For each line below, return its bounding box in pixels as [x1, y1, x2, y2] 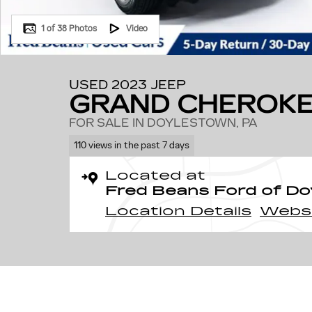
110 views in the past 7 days [73, 139, 189, 151]
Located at [105, 167, 205, 183]
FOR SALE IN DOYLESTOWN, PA [69, 116, 257, 130]
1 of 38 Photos [41, 23, 97, 33]
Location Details [105, 203, 251, 219]
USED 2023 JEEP [69, 77, 186, 93]
